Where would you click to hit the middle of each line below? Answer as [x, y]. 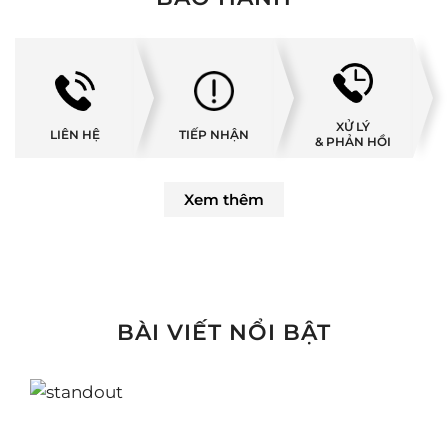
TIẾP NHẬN [213, 134]
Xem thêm [224, 200]
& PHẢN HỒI [353, 142]
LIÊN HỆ [74, 134]
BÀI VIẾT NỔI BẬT [224, 333]
